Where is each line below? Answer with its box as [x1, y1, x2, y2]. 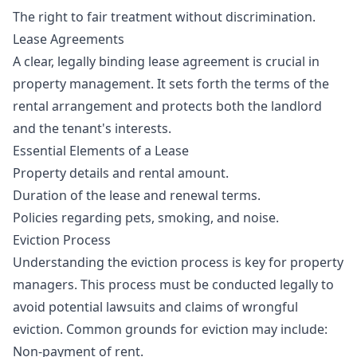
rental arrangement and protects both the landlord [13, 97, 322, 115]
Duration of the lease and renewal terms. [13, 186, 261, 204]
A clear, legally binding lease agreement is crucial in [13, 53, 320, 70]
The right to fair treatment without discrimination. [13, 8, 316, 25]
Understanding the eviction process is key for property [13, 253, 343, 271]
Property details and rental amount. [13, 164, 229, 182]
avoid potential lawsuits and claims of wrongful [13, 298, 298, 316]
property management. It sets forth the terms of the [13, 75, 329, 92]
